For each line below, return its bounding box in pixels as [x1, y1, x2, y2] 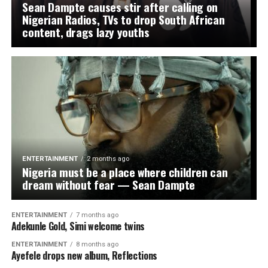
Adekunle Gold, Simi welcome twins [11, 219, 145, 233]
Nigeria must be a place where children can [22, 163, 228, 181]
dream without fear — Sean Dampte [22, 176, 196, 193]
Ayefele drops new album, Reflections [11, 248, 158, 263]
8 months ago [75, 240, 118, 248]
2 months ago [87, 155, 130, 163]
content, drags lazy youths [22, 23, 150, 41]
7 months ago [75, 211, 118, 219]
